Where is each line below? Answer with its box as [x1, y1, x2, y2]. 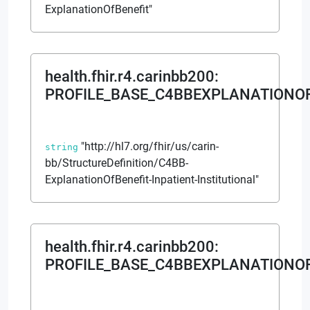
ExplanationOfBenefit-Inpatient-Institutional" [45, 172, 259, 186]
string [45, 141, 78, 152]
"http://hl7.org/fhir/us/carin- [81, 139, 219, 153]
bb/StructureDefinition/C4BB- [45, 156, 188, 170]
